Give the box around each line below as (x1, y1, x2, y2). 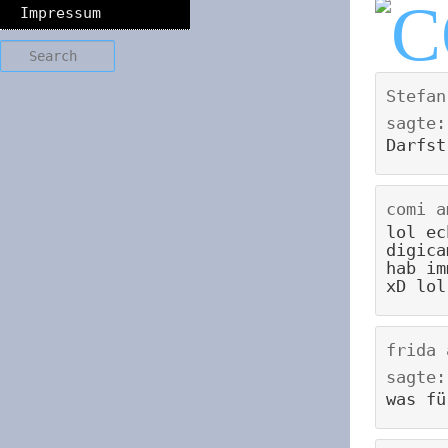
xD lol (386, 275, 446, 296)
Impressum (20, 4, 101, 22)
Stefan (386, 85, 446, 106)
